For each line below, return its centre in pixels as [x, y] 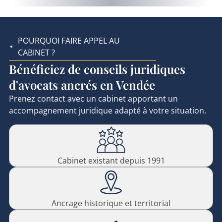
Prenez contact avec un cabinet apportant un [93, 99]
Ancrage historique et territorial [111, 203]
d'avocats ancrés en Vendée [82, 85]
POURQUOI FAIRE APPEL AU [69, 41]
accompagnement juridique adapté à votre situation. [107, 111]
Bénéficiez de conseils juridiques [97, 69]
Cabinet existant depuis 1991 [111, 161]
